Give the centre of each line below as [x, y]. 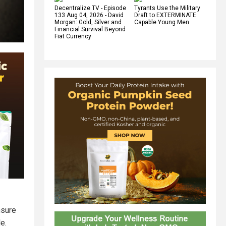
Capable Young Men [162, 22]
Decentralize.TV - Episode [90, 8]
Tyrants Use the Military [167, 8]
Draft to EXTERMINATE [165, 15]
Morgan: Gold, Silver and [88, 22]
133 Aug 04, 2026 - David [89, 15]
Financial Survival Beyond [90, 29]
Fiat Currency [73, 36]
